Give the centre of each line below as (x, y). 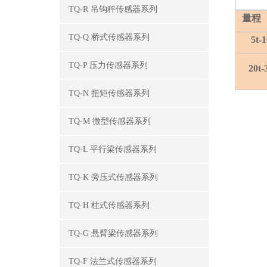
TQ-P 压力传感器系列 (108, 65)
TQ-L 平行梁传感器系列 (113, 149)
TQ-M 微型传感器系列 (110, 121)
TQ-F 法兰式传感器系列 (113, 261)
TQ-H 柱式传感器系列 (109, 205)
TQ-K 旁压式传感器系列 (113, 177)
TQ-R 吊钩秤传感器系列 (113, 9)
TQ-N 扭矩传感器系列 (109, 93)
